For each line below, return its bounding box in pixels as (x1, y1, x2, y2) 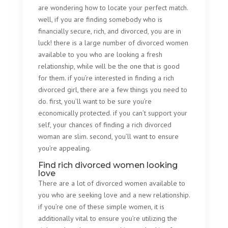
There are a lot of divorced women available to (38, 179, 185, 188)
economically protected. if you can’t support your (38, 108, 187, 118)
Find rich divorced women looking (38, 160, 178, 170)
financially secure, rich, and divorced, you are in (38, 26, 181, 36)
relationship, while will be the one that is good (38, 62, 180, 71)
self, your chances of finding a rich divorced (38, 120, 172, 129)
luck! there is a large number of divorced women (38, 38, 188, 47)
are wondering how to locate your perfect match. (38, 3, 188, 12)
